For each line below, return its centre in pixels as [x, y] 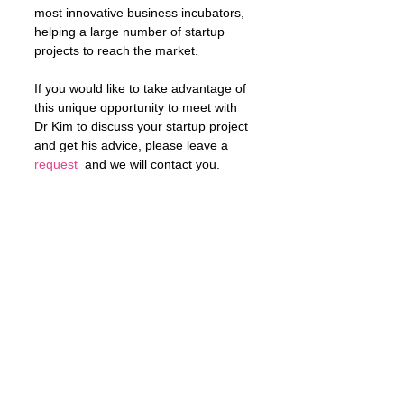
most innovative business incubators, [141, 13]
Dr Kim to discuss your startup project [143, 126]
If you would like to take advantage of [142, 88]
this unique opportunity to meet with [138, 107]
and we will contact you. [152, 164]
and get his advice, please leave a [133, 145]
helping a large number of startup [131, 32]
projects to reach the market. [118, 50]
